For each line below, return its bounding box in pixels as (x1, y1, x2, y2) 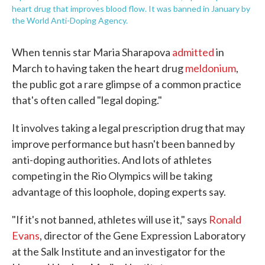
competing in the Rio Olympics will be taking (12, 169, 212, 182)
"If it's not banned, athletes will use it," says (12, 212, 209, 226)
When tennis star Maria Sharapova (12, 45, 172, 59)
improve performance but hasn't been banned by (12, 137, 235, 150)
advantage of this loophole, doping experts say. (12, 185, 226, 198)
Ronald (209, 212, 241, 226)
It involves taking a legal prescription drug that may (12, 121, 245, 134)
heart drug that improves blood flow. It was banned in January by (12, 3, 250, 14)
